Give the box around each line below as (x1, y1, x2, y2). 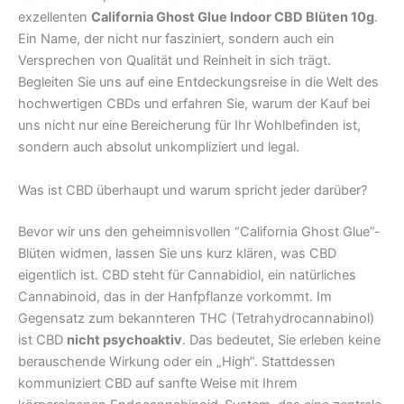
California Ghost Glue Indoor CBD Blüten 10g (91, 9, 374, 26)
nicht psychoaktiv (67, 331, 182, 348)
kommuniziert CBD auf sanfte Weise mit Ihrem (18, 374, 298, 391)
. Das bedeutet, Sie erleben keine (182, 331, 381, 348)
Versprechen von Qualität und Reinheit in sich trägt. (18, 52, 331, 69)
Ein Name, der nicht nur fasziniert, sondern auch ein (18, 31, 335, 48)
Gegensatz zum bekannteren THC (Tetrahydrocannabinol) (18, 309, 374, 326)
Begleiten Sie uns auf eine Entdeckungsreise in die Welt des (18, 74, 379, 91)
